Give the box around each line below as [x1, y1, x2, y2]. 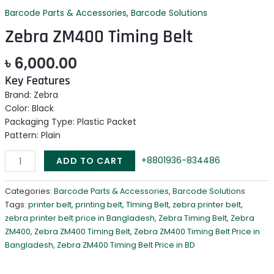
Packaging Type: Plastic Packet [4, 116, 136, 128]
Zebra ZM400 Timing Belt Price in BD [56, 240, 195, 251]
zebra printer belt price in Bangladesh [4, 213, 155, 224]
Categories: [4, 186, 54, 197]
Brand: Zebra [4, 89, 58, 102]
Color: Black [4, 102, 54, 115]
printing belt [75, 199, 122, 210]
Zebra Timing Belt [158, 213, 227, 224]
